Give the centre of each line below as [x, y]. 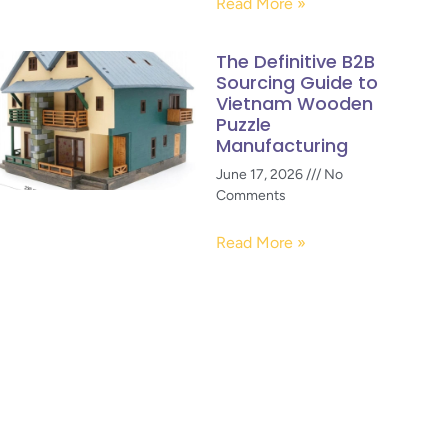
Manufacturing [282, 145]
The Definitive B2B [295, 61]
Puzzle [243, 124]
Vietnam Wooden [294, 103]
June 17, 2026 [261, 174]
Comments [251, 195]
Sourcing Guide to [297, 82]
